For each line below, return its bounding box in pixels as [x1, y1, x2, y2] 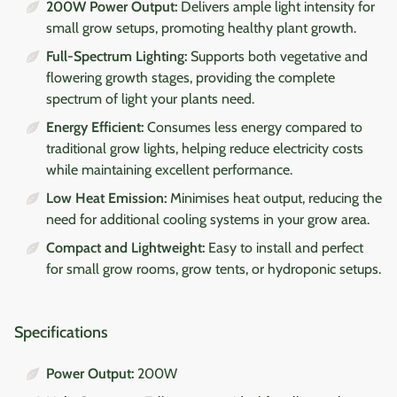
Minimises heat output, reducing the [167, 189, 382, 206]
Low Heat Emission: [46, 189, 167, 206]
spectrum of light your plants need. [46, 90, 254, 107]
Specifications [14, 322, 108, 342]
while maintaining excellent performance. [46, 160, 292, 178]
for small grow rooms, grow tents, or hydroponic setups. [46, 260, 381, 277]
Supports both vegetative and [187, 47, 368, 65]
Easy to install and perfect [205, 238, 363, 256]
